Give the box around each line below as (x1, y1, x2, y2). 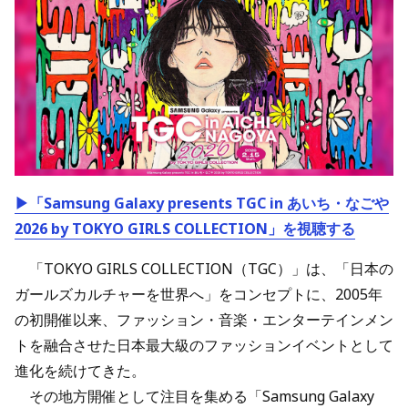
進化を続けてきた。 (15, 360, 146, 381)
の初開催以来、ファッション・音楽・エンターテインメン (15, 309, 393, 330)
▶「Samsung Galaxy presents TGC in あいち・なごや (15, 192, 389, 213)
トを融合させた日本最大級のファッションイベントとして (15, 334, 393, 355)
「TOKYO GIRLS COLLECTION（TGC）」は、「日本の (15, 258, 393, 279)
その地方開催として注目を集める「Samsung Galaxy (15, 385, 374, 406)
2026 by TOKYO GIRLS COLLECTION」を (15, 218, 297, 239)
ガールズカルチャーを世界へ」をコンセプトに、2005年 (15, 283, 382, 304)
